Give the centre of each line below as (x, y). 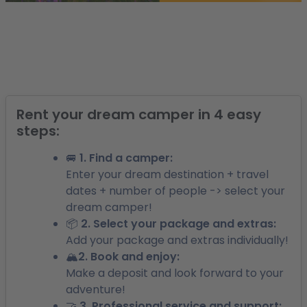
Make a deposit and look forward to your (175, 273)
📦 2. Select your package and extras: (171, 224)
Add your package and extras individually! (177, 240)
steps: (38, 131)
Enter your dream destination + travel (167, 174)
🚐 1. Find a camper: (119, 158)
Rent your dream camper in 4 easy (139, 114)
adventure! (96, 290)
